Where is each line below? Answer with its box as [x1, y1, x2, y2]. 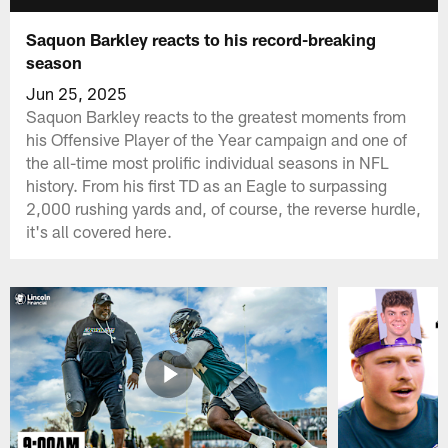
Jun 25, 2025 [26, 82, 128, 103]
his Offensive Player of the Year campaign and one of [26, 128, 408, 149]
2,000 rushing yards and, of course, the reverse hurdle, [26, 197, 422, 218]
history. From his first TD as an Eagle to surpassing [26, 174, 388, 195]
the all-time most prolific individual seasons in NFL [26, 151, 390, 172]
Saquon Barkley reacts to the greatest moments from [26, 105, 407, 126]
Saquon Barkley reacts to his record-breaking [26, 28, 377, 49]
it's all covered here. [26, 220, 173, 241]
